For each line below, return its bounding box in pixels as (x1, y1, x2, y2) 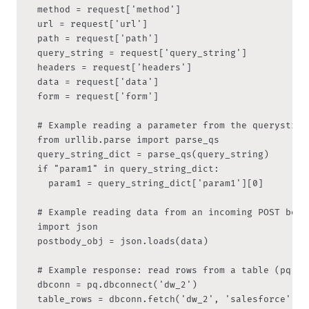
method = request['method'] (26, 3, 37, 15)
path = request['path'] (26, 32, 159, 44)
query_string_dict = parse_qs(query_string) (26, 148, 269, 160)
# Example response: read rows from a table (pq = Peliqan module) (26, 264, 37, 276)
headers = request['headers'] (26, 61, 192, 73)
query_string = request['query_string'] (26, 47, 247, 59)
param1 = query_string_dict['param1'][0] (26, 177, 37, 189)
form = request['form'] (26, 90, 159, 102)
